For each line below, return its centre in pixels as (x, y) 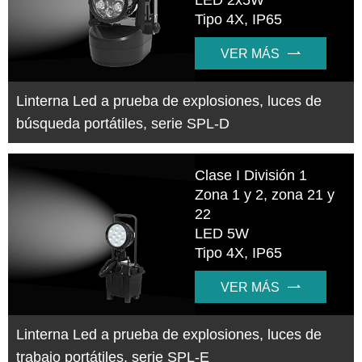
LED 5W (222, 234)
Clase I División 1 (251, 176)
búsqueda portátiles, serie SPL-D (123, 124)
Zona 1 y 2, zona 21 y (265, 195)
